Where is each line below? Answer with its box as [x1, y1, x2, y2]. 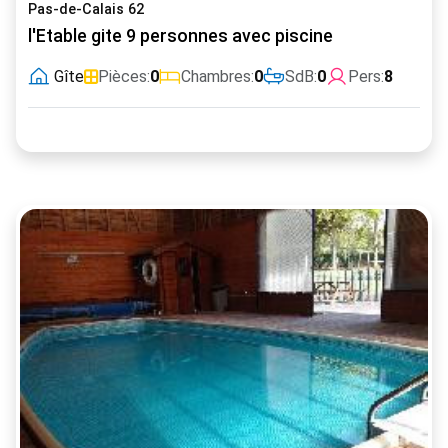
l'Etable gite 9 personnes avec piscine [28, 25, 333, 46]
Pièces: [98, 66, 150, 86]
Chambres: [181, 66, 254, 86]
